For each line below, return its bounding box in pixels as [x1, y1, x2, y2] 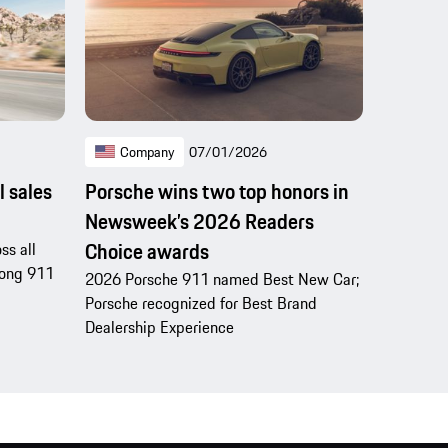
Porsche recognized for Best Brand [84, 291, 317, 316]
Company [119, 141, 174, 164]
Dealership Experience [84, 315, 234, 340]
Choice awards [84, 236, 209, 268]
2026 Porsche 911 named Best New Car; [84, 267, 359, 292]
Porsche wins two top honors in [84, 176, 349, 208]
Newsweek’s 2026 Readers [84, 206, 314, 238]
